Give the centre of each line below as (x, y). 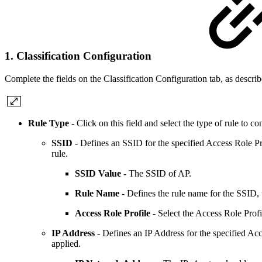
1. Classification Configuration (78, 56)
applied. (66, 243)
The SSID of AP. (160, 173)
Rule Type (49, 123)
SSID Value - (102, 173)
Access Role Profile (113, 213)
